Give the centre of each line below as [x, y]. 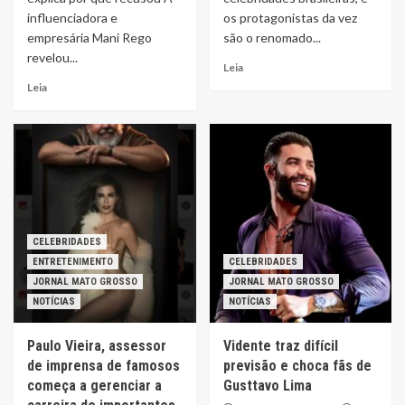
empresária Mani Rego [89, 38]
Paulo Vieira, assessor [97, 346]
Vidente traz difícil [280, 346]
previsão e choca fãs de [297, 366]
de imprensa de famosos [104, 366]
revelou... [52, 57]
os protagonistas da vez [290, 18]
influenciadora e [72, 18]
